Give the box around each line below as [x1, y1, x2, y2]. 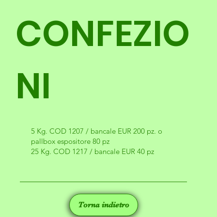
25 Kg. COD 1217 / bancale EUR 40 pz [31, 147, 154, 156]
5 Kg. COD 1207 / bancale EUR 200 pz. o [31, 126, 162, 136]
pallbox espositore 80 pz [31, 137, 109, 146]
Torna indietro [77, 200, 129, 209]
